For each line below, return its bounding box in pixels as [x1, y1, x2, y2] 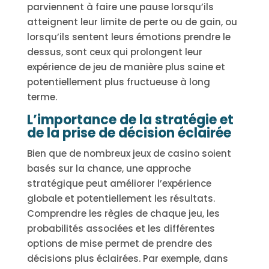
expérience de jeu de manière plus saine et [26, 61, 225, 73]
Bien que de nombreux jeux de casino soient [26, 147, 231, 160]
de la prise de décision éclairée [26, 124, 231, 142]
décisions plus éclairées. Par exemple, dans [26, 252, 228, 265]
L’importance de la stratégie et [26, 110, 234, 129]
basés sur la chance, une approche [26, 162, 191, 175]
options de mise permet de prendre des [26, 237, 213, 250]
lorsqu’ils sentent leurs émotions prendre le [26, 31, 231, 43]
